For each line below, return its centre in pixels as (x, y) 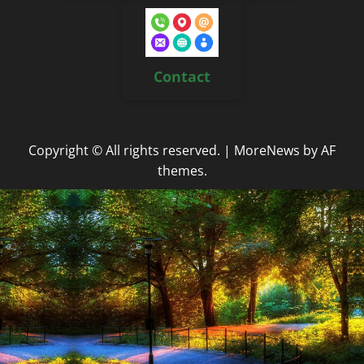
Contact (182, 77)
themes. (182, 171)
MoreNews (267, 151)
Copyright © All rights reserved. (126, 151)
